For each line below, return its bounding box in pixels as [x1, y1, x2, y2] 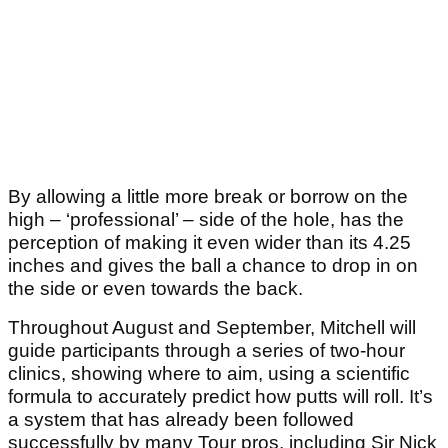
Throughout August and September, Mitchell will [8, 317, 416, 339]
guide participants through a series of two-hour [8, 340, 405, 362]
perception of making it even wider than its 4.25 [8, 232, 411, 254]
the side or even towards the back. [8, 278, 303, 300]
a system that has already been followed [8, 409, 354, 431]
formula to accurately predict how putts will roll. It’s [8, 386, 433, 408]
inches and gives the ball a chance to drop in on [8, 255, 418, 277]
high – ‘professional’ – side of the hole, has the [8, 209, 404, 231]
